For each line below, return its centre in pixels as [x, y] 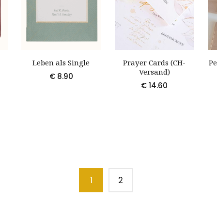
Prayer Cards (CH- [155, 63]
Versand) [154, 72]
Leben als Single [61, 63]
